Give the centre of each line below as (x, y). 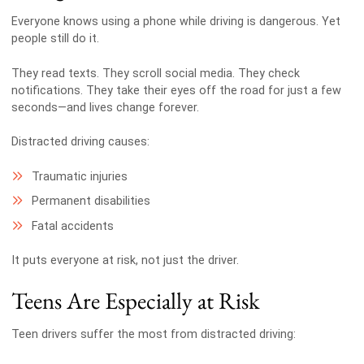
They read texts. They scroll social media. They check (155, 73)
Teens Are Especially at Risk (135, 300)
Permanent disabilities (91, 201)
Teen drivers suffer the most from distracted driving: (153, 335)
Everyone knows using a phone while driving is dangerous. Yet (175, 22)
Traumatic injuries (79, 176)
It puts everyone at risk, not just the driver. (125, 261)
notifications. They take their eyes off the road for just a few (176, 90)
